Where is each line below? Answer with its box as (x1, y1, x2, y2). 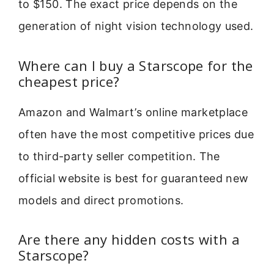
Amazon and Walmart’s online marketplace (18, 105, 248, 119)
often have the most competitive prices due (18, 127, 254, 141)
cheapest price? (18, 72, 120, 91)
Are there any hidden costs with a (18, 229, 240, 248)
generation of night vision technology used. (18, 20, 254, 33)
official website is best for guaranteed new (18, 171, 249, 185)
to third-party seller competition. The (18, 149, 220, 163)
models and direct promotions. (18, 193, 184, 207)
